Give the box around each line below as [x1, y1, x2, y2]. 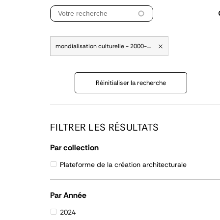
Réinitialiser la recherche [96, 79, 166, 87]
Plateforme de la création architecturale [60, 160, 187, 169]
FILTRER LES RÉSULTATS [50, 121, 159, 134]
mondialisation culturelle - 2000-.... [55, 42, 151, 50]
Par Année [50, 190, 86, 200]
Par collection [50, 142, 99, 153]
